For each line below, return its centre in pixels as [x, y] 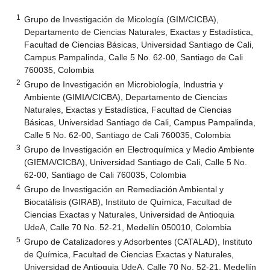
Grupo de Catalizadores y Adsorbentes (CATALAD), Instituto [139, 241]
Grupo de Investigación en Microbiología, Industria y [124, 84]
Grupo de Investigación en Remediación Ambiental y [124, 189]
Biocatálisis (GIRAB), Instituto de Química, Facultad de [128, 202]
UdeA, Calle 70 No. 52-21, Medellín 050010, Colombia [128, 227]
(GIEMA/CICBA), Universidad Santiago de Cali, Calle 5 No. [136, 162]
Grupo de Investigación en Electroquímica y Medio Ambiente [140, 149]
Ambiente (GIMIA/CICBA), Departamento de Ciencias [126, 97]
